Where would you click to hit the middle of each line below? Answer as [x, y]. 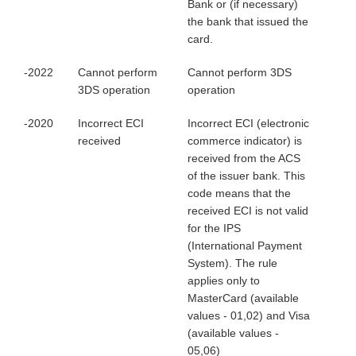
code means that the [239, 193]
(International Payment [245, 246]
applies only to [224, 281]
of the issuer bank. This [246, 176]
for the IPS [214, 228]
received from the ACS [244, 158]
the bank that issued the [248, 21]
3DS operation [114, 90]
